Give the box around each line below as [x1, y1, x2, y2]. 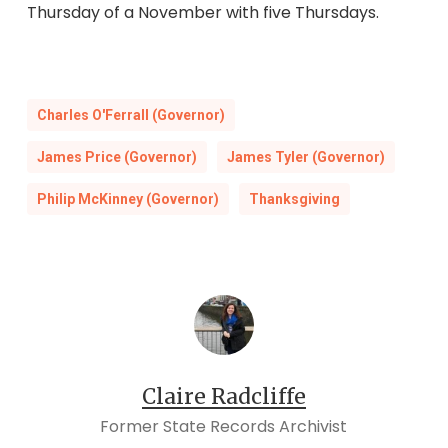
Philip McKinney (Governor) [36, 191, 219, 208]
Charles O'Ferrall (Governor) [36, 107, 225, 124]
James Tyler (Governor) [226, 149, 385, 166]
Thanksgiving [248, 191, 340, 208]
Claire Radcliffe [141, 383, 306, 411]
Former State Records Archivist [100, 415, 348, 439]
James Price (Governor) [36, 149, 197, 166]
